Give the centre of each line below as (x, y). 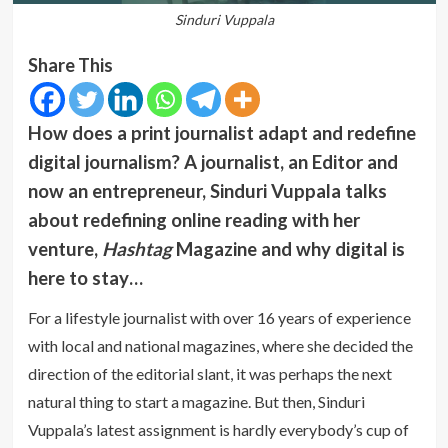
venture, (64, 248)
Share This (70, 64)
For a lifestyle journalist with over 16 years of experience (219, 317)
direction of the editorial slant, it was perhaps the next (209, 373)
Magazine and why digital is (290, 248)
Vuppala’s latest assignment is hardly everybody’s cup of (218, 429)
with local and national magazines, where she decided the (220, 345)
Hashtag (138, 248)
